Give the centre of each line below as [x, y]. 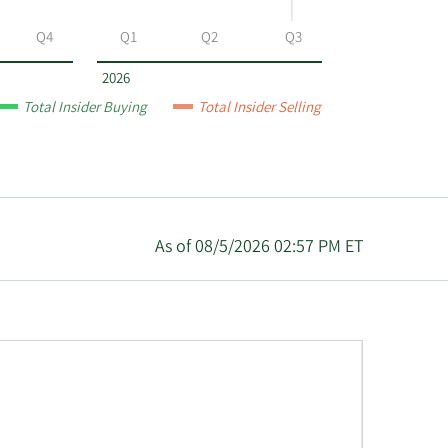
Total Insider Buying [86, 109]
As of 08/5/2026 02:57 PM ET [258, 248]
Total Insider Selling [260, 109]
